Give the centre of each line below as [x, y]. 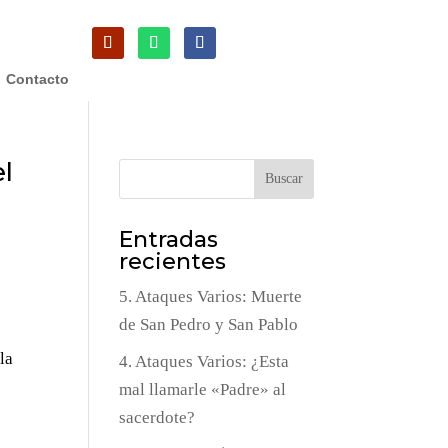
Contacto [37, 79]
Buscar [283, 179]
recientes [173, 262]
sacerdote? [157, 417]
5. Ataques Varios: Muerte [211, 297]
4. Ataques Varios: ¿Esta [204, 361]
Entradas [169, 240]
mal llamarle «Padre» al [203, 389]
